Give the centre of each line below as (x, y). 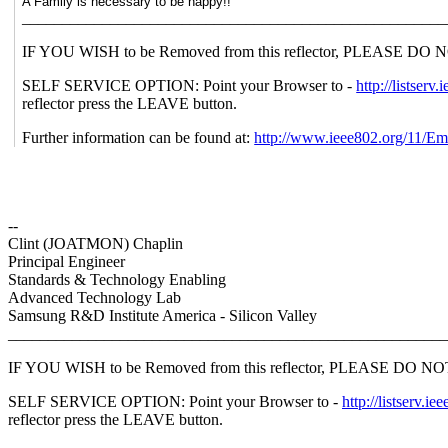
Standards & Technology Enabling (117, 279)
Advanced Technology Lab (94, 297)
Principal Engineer (66, 261)
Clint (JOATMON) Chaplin (95, 243)
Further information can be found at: (138, 137)
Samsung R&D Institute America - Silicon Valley (162, 315)
